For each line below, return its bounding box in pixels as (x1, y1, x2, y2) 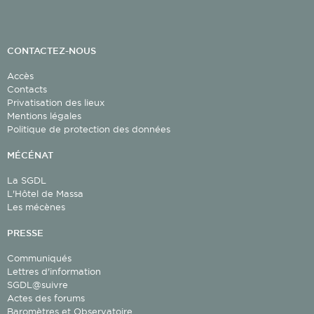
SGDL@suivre (7, 279, 68, 289)
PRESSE (7, 227, 43, 238)
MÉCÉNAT (7, 149, 53, 160)
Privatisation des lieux (7, 97, 104, 107)
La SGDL (7, 175, 46, 185)
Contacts (7, 83, 47, 94)
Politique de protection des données (7, 123, 170, 134)
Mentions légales (7, 110, 81, 121)
